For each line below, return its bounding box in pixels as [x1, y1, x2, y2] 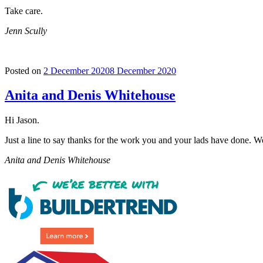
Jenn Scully [5, 25, 47, 36]
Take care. [5, 5, 43, 16]
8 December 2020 [110, 65, 176, 76]
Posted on [5, 65, 41, 76]
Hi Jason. [5, 115, 39, 126]
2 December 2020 [43, 65, 110, 76]
